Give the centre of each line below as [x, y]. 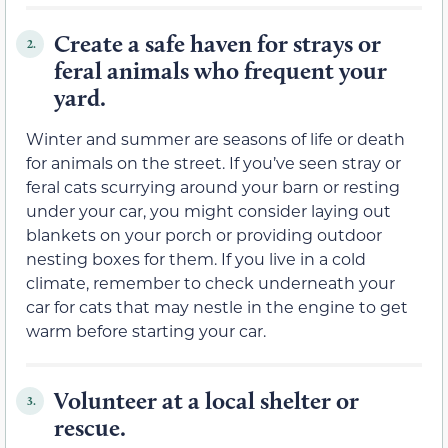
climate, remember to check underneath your [210, 283]
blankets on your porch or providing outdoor [204, 235]
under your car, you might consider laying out [208, 211]
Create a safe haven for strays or [217, 44]
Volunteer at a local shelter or [206, 401]
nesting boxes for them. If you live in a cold [196, 259]
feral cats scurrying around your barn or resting [213, 187]
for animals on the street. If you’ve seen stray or [213, 163]
